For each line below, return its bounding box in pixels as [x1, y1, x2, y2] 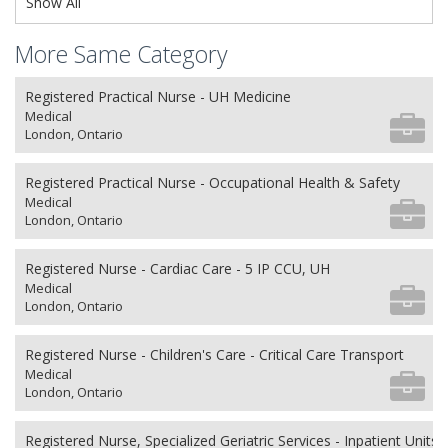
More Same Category [15, 38, 228, 70]
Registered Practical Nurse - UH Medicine [25, 87, 291, 106]
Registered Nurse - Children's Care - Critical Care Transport [25, 345, 404, 364]
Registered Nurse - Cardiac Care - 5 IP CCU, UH [25, 259, 330, 278]
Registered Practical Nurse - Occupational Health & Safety [25, 173, 400, 192]
